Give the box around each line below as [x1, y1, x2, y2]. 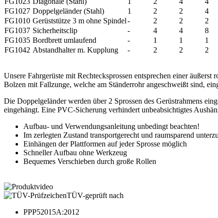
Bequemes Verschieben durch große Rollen [23, 157, 156, 165]
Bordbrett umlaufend [33, 36, 96, 44]
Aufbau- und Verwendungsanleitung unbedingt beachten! [23, 122, 200, 130]
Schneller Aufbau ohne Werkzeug [23, 148, 127, 157]
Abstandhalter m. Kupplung [33, 45, 118, 54]
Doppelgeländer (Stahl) [33, 6, 104, 15]
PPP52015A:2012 [23, 207, 79, 216]
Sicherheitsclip [33, 26, 77, 35]
